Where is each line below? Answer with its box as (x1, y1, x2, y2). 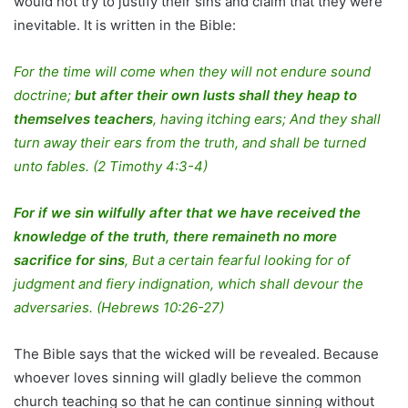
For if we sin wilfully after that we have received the (14, 204, 361, 222)
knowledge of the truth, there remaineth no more (14, 228, 337, 246)
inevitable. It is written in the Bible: (14, 16, 236, 35)
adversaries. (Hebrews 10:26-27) (14, 299, 224, 317)
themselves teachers (14, 110, 153, 128)
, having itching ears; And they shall (153, 110, 381, 128)
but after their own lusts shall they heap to (71, 87, 357, 105)
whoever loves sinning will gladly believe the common (14, 369, 362, 387)
